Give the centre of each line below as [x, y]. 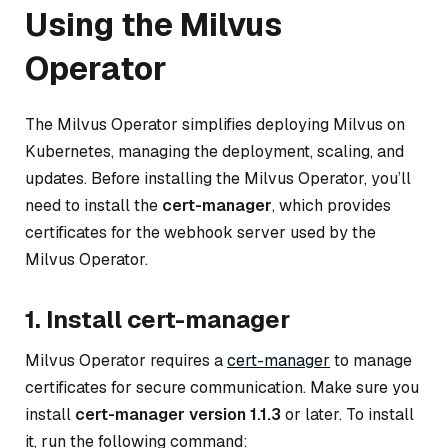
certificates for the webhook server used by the [200, 232]
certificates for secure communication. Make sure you [222, 387]
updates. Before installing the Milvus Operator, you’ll [218, 178]
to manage [371, 360]
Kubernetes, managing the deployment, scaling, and [214, 151]
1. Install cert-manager [157, 319]
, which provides [331, 205]
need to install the [93, 205]
